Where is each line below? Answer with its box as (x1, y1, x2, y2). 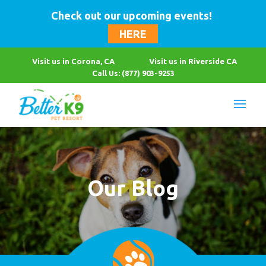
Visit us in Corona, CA (31, 57, 115, 65)
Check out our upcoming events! (51, 9, 212, 21)
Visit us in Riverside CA (148, 57, 237, 65)
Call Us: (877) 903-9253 (91, 69, 175, 77)
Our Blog (87, 175, 179, 200)
